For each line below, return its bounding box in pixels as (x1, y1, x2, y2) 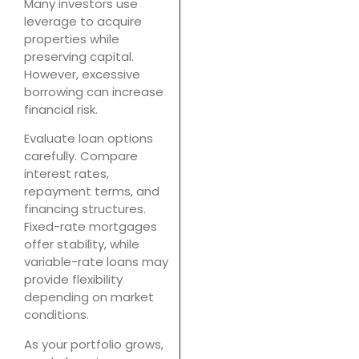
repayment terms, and (24, 183, 159, 200)
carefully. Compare (24, 147, 138, 165)
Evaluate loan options (24, 130, 153, 147)
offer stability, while (24, 236, 139, 253)
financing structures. (24, 200, 146, 218)
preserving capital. (24, 47, 134, 65)
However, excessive (24, 65, 140, 83)
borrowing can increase (24, 83, 163, 100)
